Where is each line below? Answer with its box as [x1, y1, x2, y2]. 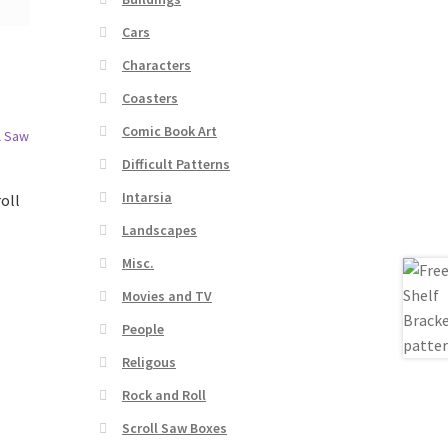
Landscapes [121, 221, 197, 240]
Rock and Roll [121, 386, 206, 405]
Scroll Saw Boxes [121, 419, 227, 438]
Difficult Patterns [121, 155, 230, 174]
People [121, 320, 164, 339]
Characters [121, 56, 191, 75]
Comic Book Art [121, 122, 217, 141]
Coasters [121, 89, 178, 108]
